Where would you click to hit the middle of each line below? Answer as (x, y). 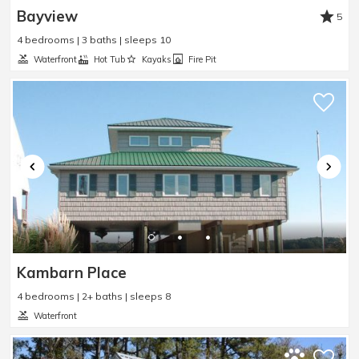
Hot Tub (109, 60)
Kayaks (157, 60)
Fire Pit (202, 60)
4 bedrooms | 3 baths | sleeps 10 (94, 40)
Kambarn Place (72, 273)
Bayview (47, 17)
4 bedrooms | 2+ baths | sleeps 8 (94, 296)
